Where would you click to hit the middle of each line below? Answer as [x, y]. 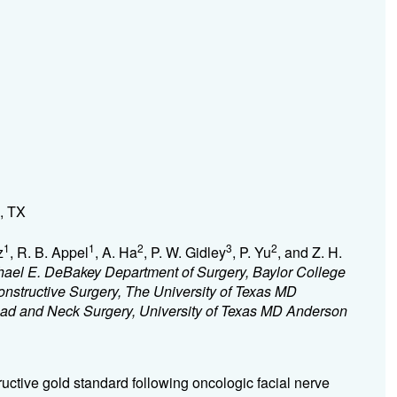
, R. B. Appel [49, 252]
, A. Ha [116, 252]
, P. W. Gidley [184, 252]
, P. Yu [251, 252]
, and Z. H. [309, 252]
